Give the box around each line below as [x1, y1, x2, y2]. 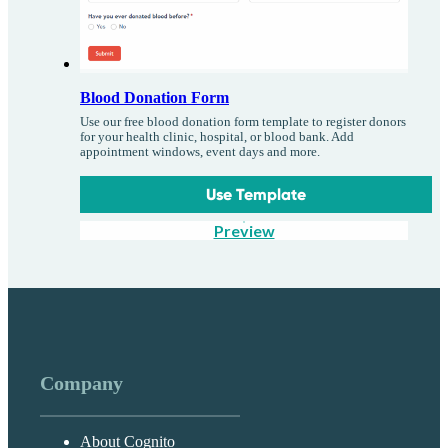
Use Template [206, 185, 307, 205]
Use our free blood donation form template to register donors [80, 115, 406, 130]
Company [40, 372, 123, 395]
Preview [213, 221, 275, 241]
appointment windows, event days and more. [80, 145, 320, 160]
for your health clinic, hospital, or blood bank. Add [80, 130, 354, 145]
